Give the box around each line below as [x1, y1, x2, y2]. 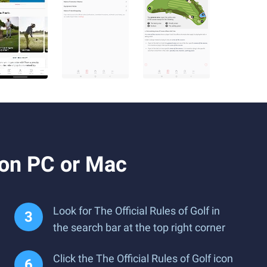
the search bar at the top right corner [53, 221, 225, 234]
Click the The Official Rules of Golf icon [53, 252, 233, 265]
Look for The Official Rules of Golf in [53, 204, 220, 217]
